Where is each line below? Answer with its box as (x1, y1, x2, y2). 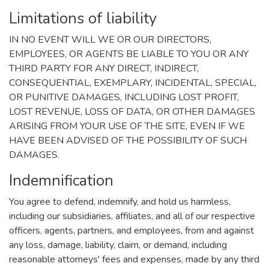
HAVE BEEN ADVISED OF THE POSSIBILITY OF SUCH (9, 134, 247, 147)
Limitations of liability (9, 8, 157, 29)
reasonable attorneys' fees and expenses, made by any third (9, 253, 259, 266)
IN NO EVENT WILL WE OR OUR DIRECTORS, (9, 33, 211, 46)
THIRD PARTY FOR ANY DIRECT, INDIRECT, (9, 62, 199, 75)
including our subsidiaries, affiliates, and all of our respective (9, 210, 255, 223)
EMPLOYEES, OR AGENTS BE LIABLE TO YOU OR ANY (9, 47, 249, 61)
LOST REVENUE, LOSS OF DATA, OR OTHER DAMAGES (9, 105, 255, 118)
